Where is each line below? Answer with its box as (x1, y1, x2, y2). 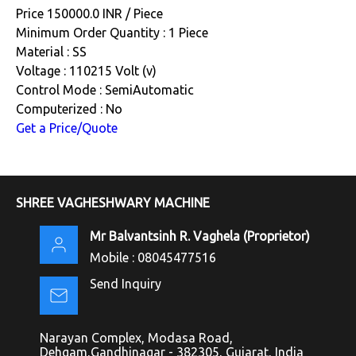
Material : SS (16, 44, 87, 59)
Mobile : (90, 250, 137, 265)
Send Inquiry (90, 276, 161, 291)
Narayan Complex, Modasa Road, (40, 330, 233, 345)
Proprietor (247, 228, 306, 243)
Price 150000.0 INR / (16, 6, 133, 21)
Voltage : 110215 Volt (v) (16, 63, 157, 78)
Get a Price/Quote (16, 120, 118, 135)
